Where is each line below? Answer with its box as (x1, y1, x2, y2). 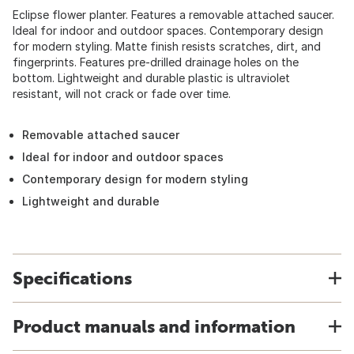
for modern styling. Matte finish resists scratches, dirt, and (13, 40, 321, 53)
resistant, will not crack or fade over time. (13, 87, 231, 100)
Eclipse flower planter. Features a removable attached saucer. (13, 8, 334, 21)
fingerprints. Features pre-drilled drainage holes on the (13, 55, 299, 69)
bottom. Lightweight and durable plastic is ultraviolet (13, 71, 290, 85)
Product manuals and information (13, 316, 296, 337)
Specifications (13, 268, 132, 288)
